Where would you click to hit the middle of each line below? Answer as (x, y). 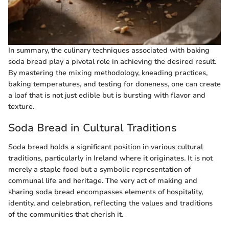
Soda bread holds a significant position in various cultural (106, 147)
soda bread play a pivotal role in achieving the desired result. (112, 61)
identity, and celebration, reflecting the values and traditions (110, 203)
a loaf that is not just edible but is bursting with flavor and (107, 95)
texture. (21, 106)
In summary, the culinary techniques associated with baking (109, 50)
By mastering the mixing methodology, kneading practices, (108, 73)
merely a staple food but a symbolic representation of (99, 170)
